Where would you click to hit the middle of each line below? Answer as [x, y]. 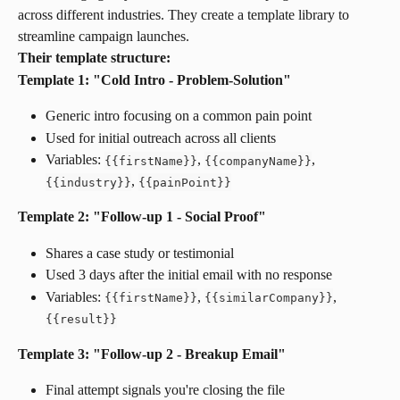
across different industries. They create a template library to [185, 15]
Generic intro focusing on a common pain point [179, 116]
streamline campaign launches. [104, 37]
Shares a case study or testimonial [140, 253]
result [81, 319]
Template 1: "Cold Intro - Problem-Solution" [154, 79]
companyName [258, 161]
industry [88, 182]
